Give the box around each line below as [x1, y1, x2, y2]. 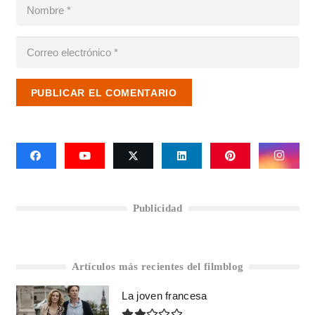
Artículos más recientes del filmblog [71, 261, 244, 273]
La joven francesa [122, 290, 207, 302]
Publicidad [132, 202, 183, 214]
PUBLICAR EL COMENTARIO [30, 86, 177, 98]
